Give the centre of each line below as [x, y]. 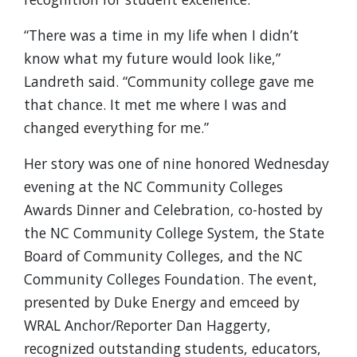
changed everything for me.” [116, 127]
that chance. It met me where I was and [155, 104]
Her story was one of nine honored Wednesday [177, 163]
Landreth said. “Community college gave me [169, 81]
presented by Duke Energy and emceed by [162, 302]
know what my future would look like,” [152, 58]
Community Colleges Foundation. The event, [171, 279]
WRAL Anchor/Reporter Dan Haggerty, [147, 325]
